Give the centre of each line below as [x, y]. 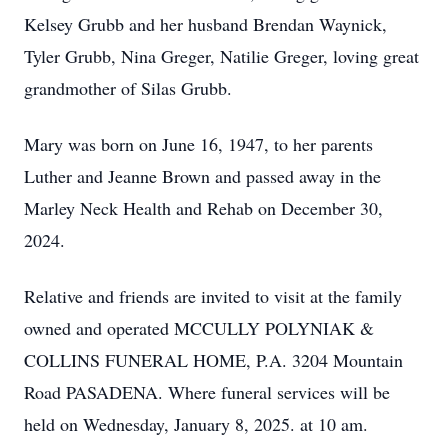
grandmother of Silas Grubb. [128, 88]
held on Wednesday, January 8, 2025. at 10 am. [196, 424]
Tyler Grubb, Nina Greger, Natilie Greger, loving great [221, 56]
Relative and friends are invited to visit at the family [213, 296]
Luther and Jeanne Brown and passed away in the [202, 176]
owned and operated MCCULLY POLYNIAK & [199, 328]
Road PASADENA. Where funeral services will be [207, 392]
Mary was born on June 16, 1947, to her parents [198, 144]
